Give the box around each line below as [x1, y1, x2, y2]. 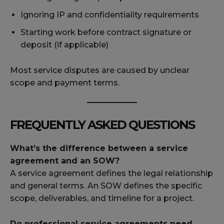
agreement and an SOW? [10, 156, 119, 166]
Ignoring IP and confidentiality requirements [20, 10, 199, 20]
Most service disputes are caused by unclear [10, 65, 189, 75]
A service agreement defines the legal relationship [10, 168, 213, 178]
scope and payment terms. [10, 78, 119, 88]
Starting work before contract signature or [20, 27, 191, 37]
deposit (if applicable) [20, 40, 108, 50]
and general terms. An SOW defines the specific [10, 181, 202, 191]
